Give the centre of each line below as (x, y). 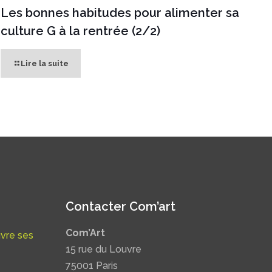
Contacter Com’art (121, 207)
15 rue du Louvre (104, 250)
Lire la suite (45, 63)
